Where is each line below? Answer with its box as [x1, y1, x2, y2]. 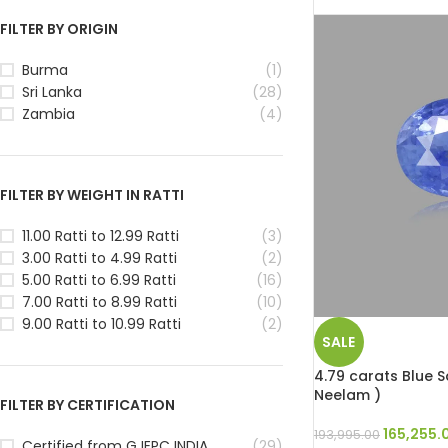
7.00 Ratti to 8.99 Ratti [22, 291, 177, 312]
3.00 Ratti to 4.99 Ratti [22, 247, 177, 268]
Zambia [22, 103, 75, 124]
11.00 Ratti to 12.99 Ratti [22, 225, 179, 246]
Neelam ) [313, 384, 381, 405]
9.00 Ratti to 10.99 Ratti [22, 313, 181, 334]
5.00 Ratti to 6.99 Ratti [22, 269, 176, 290]
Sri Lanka [22, 81, 82, 102]
